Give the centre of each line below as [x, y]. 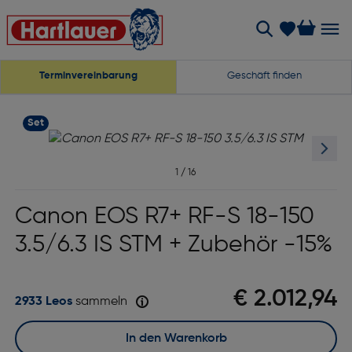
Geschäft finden [264, 76]
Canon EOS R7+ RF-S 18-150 [164, 217]
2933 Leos [43, 302]
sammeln [101, 302]
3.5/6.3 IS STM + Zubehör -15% [173, 245]
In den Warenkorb [178, 339]
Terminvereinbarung [88, 76]
